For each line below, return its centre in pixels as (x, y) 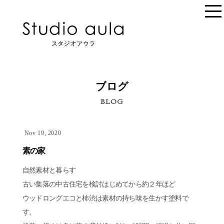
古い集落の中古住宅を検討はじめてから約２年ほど (99, 184)
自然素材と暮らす (49, 170)
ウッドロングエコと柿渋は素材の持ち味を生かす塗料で (105, 198)
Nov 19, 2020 (43, 133)
